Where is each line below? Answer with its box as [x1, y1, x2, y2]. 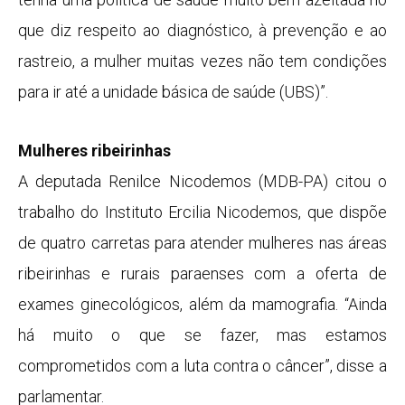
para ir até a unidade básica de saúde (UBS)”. [18, 81, 328, 101]
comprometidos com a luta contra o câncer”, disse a [18, 356, 387, 376]
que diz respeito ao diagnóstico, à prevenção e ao [18, 20, 387, 40]
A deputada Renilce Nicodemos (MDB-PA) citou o [18, 172, 387, 192]
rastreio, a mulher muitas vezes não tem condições [18, 51, 387, 71]
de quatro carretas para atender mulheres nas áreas [18, 233, 387, 253]
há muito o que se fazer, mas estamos [18, 325, 387, 345]
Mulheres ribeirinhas [18, 141, 171, 161]
